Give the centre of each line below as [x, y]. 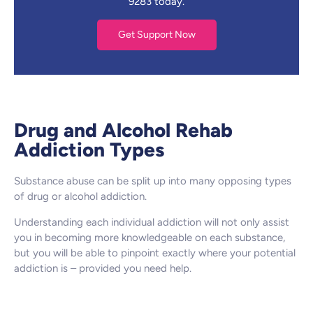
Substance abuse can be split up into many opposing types [153, 181]
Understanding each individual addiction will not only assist [152, 222]
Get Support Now [156, 35]
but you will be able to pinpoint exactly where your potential [155, 253]
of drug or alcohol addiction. [80, 197]
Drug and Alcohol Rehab [123, 130]
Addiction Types [89, 150]
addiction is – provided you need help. [103, 268]
